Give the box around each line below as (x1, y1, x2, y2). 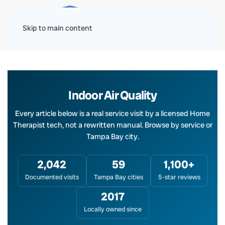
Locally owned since (83, 205, 142, 213)
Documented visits (25, 173, 79, 181)
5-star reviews (158, 173, 200, 181)
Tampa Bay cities (93, 173, 143, 181)
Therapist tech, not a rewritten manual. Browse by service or (13, 120, 212, 130)
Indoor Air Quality (68, 87, 157, 103)
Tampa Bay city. (86, 132, 139, 142)
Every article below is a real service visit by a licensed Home (15, 108, 210, 119)
